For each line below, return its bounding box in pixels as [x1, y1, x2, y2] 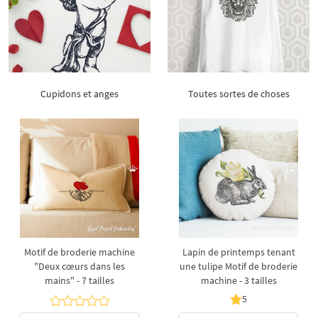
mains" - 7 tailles [45, 274, 114, 287]
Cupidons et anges [40, 87, 119, 100]
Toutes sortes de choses [187, 87, 290, 100]
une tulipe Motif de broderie [180, 260, 297, 273]
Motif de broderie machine [24, 246, 135, 258]
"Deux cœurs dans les [34, 260, 125, 273]
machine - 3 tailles [200, 274, 277, 287]
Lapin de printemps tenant [182, 246, 295, 258]
